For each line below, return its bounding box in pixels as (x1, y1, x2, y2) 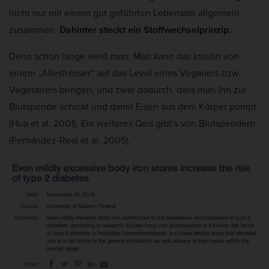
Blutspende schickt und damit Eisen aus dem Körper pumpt (9, 99, 256, 113)
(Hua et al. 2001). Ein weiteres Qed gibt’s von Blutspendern (9, 116, 255, 130)
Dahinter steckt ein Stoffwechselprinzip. (59, 22, 231, 37)
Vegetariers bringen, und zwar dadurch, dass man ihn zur (9, 82, 247, 97)
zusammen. (9, 22, 59, 37)
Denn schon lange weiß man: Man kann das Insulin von (9, 49, 239, 63)
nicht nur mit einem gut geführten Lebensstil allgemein (9, 5, 240, 20)
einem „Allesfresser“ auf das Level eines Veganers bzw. (9, 65, 241, 80)
